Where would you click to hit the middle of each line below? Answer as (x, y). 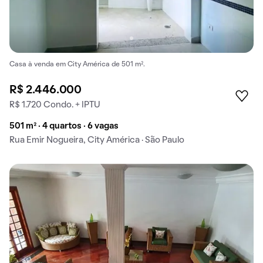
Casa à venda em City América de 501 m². (77, 64)
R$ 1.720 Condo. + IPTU (55, 105)
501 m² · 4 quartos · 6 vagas (64, 126)
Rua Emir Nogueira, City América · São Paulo (97, 140)
